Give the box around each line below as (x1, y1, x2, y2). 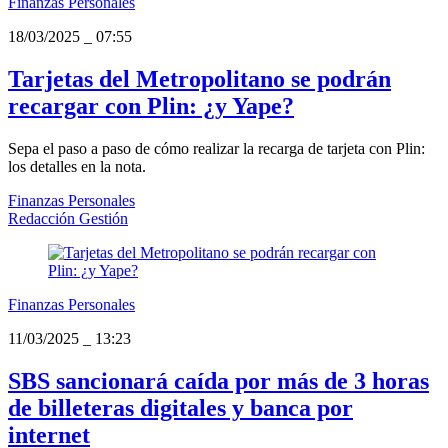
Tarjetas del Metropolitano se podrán (8, 65, 391, 92)
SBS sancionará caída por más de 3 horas (8, 367, 429, 394)
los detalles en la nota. (8, 157, 146, 175)
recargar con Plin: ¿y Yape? (8, 92, 294, 119)
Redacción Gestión (8, 209, 128, 227)
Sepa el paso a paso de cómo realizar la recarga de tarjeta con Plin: (8, 139, 425, 157)
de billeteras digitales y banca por (8, 394, 353, 421)
